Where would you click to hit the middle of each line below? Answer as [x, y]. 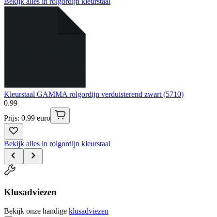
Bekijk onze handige [35, 211]
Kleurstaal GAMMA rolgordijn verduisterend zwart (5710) [94, 94]
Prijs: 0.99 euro [27, 118]
